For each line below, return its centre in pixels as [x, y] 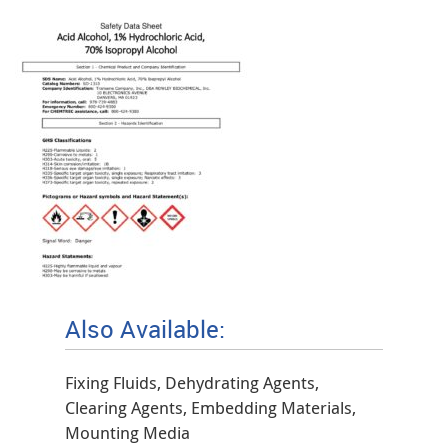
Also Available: [145, 329]
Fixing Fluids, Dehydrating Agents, [192, 382]
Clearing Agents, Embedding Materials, [210, 407]
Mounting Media [127, 432]
